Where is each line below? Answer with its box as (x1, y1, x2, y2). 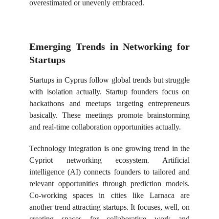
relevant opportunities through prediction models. (29, 179, 190, 188)
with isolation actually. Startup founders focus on (29, 88, 190, 96)
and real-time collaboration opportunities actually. (29, 123, 181, 131)
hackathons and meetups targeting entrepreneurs (29, 99, 190, 108)
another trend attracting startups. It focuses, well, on (29, 203, 190, 211)
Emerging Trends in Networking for (29, 41, 190, 52)
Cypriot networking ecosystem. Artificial (29, 156, 190, 164)
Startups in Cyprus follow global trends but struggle (29, 76, 190, 84)
